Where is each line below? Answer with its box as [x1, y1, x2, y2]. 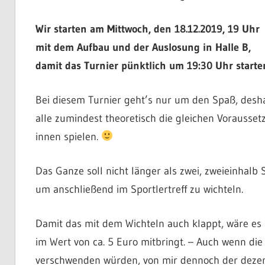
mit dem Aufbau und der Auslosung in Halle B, [35, 40, 251, 54]
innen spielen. [35, 130, 101, 143]
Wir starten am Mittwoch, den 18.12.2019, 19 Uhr [35, 22, 260, 35]
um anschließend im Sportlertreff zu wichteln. [35, 182, 243, 196]
